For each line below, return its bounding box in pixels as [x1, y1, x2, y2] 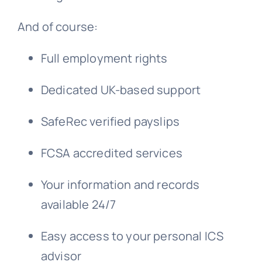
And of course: [17, 18, 98, 35]
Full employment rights [40, 50, 168, 66]
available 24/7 [40, 196, 116, 212]
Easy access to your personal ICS [40, 227, 224, 244]
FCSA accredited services [40, 144, 182, 161]
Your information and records [40, 176, 200, 192]
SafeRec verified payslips [40, 113, 180, 129]
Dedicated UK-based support [40, 81, 201, 98]
